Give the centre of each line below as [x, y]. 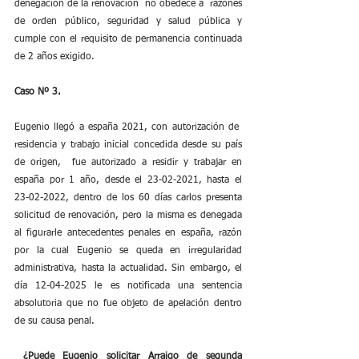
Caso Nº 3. [38, 92]
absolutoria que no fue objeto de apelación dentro [128, 304]
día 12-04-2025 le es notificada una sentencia [128, 286]
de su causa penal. [54, 321]
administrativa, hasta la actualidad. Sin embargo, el [128, 268]
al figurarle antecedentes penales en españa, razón [128, 233]
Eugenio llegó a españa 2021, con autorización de [128, 127]
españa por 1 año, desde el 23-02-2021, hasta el [128, 180]
